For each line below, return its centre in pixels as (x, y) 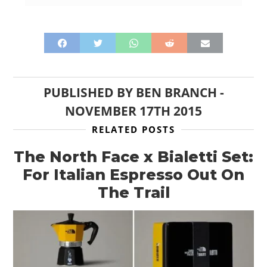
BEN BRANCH (176, 93)
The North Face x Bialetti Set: (133, 157)
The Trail (133, 193)
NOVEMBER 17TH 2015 (133, 111)
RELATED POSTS (133, 130)
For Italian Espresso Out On (133, 175)
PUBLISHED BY (89, 93)
